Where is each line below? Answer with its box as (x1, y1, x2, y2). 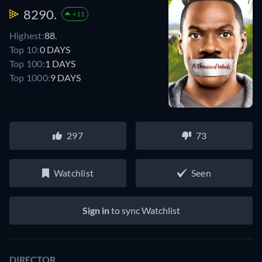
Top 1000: (9, 71, 51, 83)
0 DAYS (39, 43, 70, 55)
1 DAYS (44, 57, 75, 69)
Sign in (82, 205, 109, 216)
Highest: (9, 29, 44, 41)
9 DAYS (50, 71, 81, 83)
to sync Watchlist (109, 205, 180, 216)
